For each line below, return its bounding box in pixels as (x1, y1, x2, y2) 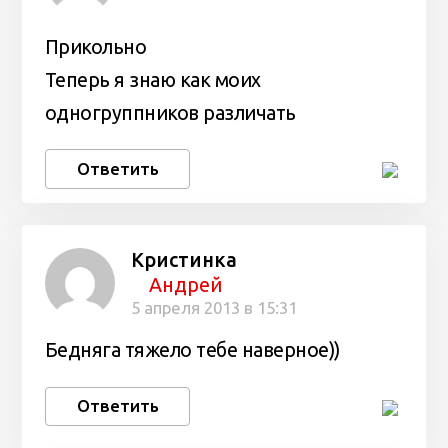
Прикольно (44, 35, 147, 58)
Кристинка (130, 248, 237, 271)
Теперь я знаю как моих (44, 68, 261, 91)
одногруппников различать (44, 101, 296, 124)
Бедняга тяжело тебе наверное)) (44, 338, 340, 361)
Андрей (149, 273, 223, 296)
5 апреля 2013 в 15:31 (130, 297, 297, 317)
